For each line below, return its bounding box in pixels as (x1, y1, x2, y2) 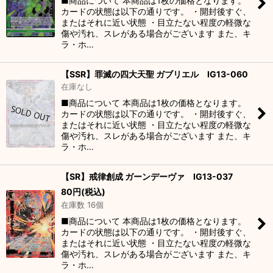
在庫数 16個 (61, 200, 104, 210)
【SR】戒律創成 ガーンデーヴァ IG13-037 (61, 171, 233, 182)
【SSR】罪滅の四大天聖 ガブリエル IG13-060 (61, 69, 248, 79)
